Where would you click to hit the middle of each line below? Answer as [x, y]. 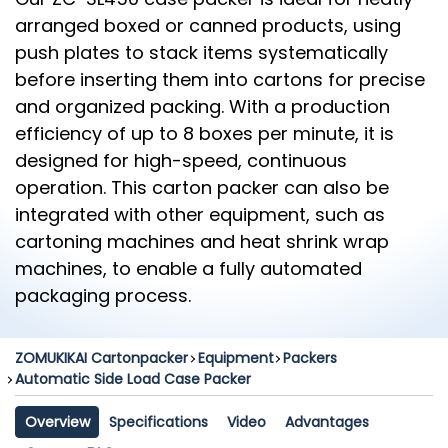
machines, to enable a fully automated [188, 268]
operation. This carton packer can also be [202, 187]
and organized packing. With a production [202, 106]
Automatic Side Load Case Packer [133, 379]
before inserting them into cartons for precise [220, 79]
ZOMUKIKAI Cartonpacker [101, 358]
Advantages [327, 421]
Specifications [158, 421]
